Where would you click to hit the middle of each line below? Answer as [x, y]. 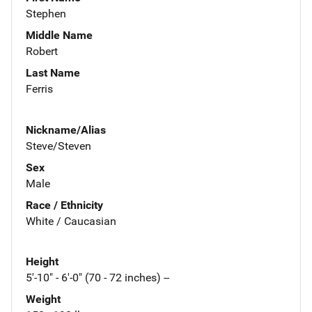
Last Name [53, 72]
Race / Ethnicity [64, 205]
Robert [42, 51]
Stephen [46, 13]
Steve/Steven [58, 146]
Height [42, 262]
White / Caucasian [71, 221]
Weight [43, 299]
